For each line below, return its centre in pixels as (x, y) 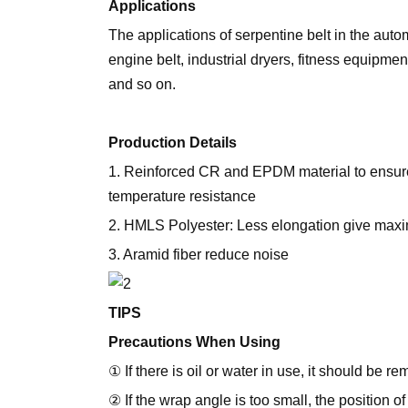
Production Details (173, 143)
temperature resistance (182, 196)
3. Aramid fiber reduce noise (199, 255)
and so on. (142, 84)
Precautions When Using (194, 342)
